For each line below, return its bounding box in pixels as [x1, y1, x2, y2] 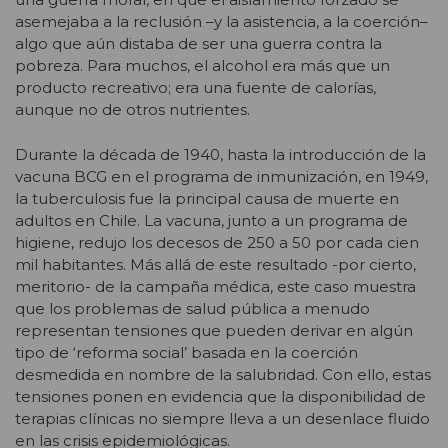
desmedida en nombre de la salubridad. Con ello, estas [15, 364, 431, 384]
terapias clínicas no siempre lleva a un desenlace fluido [15, 408, 430, 428]
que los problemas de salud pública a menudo [15, 298, 370, 318]
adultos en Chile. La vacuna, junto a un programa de [15, 210, 408, 230]
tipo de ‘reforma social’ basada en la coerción [15, 342, 358, 362]
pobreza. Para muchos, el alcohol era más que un [15, 56, 390, 76]
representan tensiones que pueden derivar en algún [15, 320, 413, 340]
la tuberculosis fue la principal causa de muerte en [15, 188, 399, 208]
